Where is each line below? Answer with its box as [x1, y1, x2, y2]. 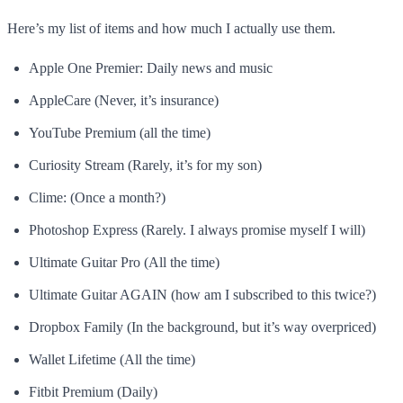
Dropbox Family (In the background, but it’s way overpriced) [29, 318, 376, 335]
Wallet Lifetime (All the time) [29, 351, 195, 367]
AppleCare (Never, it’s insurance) [29, 92, 219, 108]
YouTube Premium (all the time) [29, 124, 210, 140]
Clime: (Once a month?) [29, 189, 166, 205]
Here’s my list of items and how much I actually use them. [7, 20, 336, 36]
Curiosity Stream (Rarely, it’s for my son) [29, 157, 262, 173]
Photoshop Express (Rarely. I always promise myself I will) [29, 221, 365, 237]
